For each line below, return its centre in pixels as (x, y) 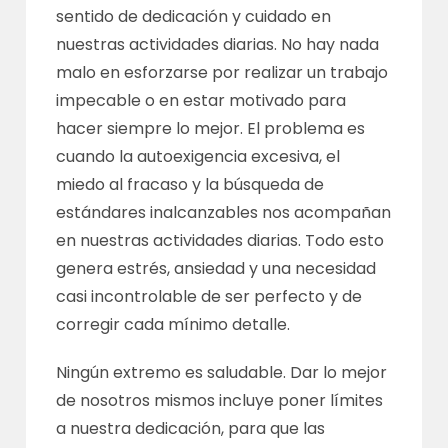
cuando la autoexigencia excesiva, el (198, 156)
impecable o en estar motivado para (201, 100)
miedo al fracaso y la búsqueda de (190, 184)
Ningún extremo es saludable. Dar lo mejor (222, 372)
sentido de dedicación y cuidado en (194, 16)
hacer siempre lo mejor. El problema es (211, 128)
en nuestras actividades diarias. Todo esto (220, 240)
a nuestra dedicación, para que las (191, 428)
